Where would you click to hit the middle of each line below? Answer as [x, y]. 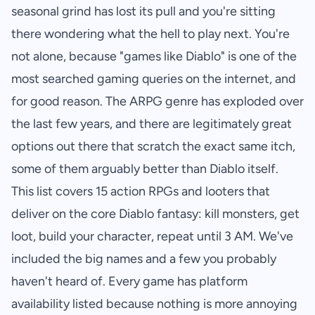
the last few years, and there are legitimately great [152, 124]
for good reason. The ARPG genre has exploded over [157, 102]
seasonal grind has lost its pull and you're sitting [143, 12]
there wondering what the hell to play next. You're [150, 34]
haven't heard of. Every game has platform [129, 282]
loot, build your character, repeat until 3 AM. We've [152, 237]
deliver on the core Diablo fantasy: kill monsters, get [155, 214]
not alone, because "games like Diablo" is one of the [154, 57]
